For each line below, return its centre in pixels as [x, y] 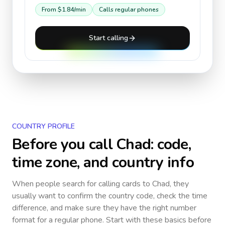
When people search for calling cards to [82, 184]
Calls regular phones [129, 10]
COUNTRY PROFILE [43, 126]
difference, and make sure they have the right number [104, 208]
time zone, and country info [103, 162]
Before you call [64, 144]
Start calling [108, 38]
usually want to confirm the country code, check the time [110, 196]
